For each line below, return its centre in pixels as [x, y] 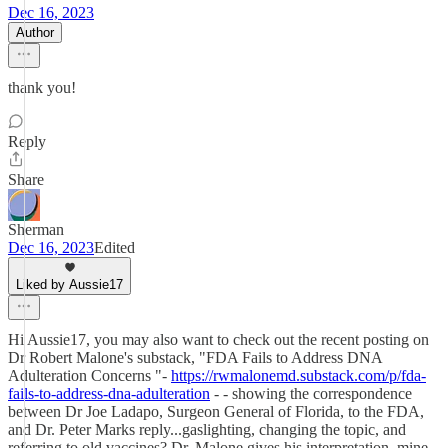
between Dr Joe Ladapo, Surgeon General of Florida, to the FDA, [216, 411]
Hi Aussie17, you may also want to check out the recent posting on [218, 339]
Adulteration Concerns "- [89, 375]
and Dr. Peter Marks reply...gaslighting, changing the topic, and [207, 429]
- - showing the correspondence [311, 393]
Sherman [36, 229]
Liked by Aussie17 [69, 284]
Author [35, 32]
